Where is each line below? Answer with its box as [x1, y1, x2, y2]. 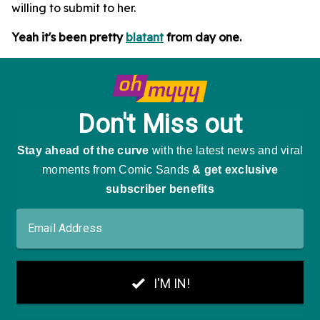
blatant [126, 30, 164, 45]
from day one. [164, 30, 241, 45]
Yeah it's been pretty [11, 30, 126, 45]
